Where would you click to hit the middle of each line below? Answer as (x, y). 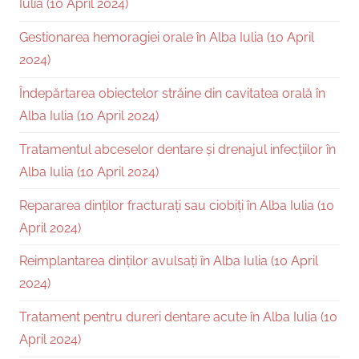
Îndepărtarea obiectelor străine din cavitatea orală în (172, 94)
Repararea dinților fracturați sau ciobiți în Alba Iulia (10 (177, 205)
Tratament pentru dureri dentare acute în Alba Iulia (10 (178, 317)
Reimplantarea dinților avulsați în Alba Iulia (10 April (169, 261)
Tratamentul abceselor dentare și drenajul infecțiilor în (177, 149)
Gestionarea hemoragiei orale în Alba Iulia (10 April (167, 38)
